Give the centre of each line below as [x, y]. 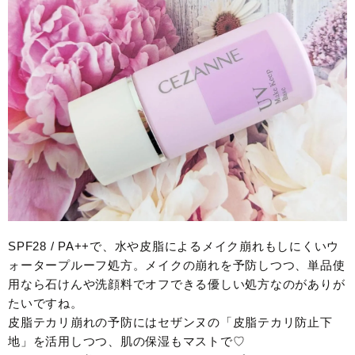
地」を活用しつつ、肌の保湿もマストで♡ [127, 342]
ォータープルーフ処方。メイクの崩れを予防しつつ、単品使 [177, 265]
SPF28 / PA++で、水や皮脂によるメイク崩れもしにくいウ [174, 246]
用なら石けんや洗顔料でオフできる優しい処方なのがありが [177, 284]
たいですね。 [46, 303]
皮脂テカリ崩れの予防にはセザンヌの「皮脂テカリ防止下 [170, 323]
